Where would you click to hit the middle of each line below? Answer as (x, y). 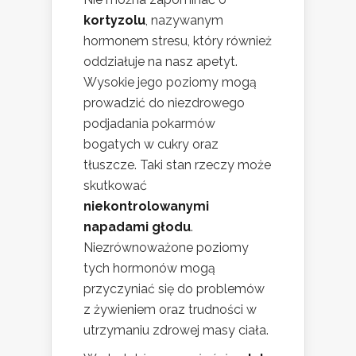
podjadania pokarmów (149, 123)
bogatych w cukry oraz (151, 144)
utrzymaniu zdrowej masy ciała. (176, 330)
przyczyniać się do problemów (174, 288)
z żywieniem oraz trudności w (170, 309)
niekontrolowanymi (146, 206)
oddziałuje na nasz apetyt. (161, 61)
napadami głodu (137, 226)
